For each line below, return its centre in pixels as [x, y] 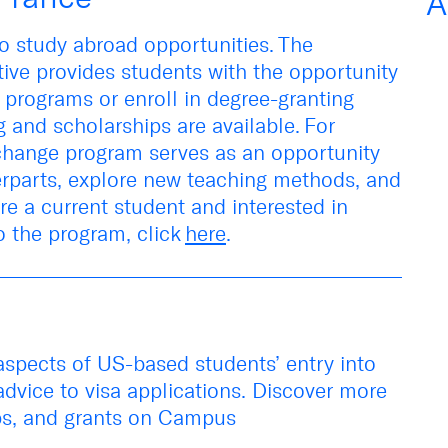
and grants [72, 417]
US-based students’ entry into [236, 363]
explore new [127, 179]
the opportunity [325, 71]
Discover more [319, 390]
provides [78, 71]
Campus [197, 417]
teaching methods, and [294, 179]
